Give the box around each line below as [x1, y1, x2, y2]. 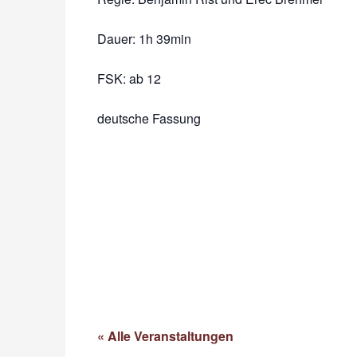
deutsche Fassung [97, 109, 201, 127]
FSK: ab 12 [97, 69, 161, 88]
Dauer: [97, 29, 135, 48]
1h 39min [135, 29, 191, 48]
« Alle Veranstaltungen [97, 326, 233, 345]
